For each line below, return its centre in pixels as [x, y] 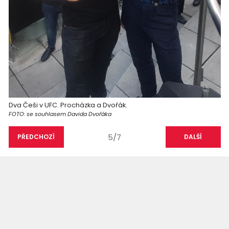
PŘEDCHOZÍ [36, 137]
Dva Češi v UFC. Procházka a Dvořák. [68, 105]
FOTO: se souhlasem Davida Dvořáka [60, 114]
